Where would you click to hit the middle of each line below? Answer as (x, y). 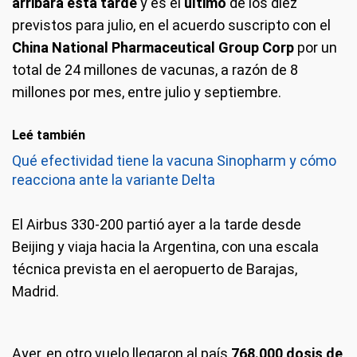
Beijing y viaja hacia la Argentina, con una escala (165, 246)
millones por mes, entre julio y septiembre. (147, 92)
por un (316, 47)
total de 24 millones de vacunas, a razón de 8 (155, 69)
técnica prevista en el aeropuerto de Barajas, (155, 269)
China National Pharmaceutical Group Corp (153, 47)
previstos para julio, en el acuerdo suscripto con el (171, 25)
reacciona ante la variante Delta (114, 179)
